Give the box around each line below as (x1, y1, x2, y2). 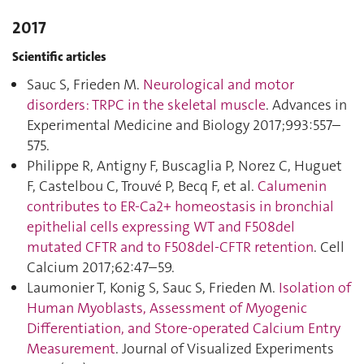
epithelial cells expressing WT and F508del (27, 217, 295, 236)
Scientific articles (12, 47, 106, 65)
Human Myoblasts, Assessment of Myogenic (27, 298, 307, 318)
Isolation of (279, 278, 351, 297)
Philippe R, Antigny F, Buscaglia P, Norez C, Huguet (27, 156, 342, 175)
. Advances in (266, 95, 347, 115)
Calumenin (258, 176, 327, 196)
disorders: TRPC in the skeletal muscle (27, 95, 266, 115)
